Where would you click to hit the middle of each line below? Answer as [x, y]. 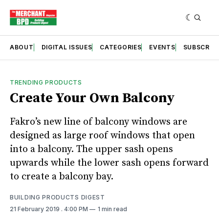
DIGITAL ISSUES [67, 47]
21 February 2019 [35, 209]
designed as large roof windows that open [102, 135]
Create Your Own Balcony [92, 98]
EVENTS [162, 47]
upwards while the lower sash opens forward [109, 163]
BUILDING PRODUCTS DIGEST [57, 197]
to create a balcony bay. [62, 176]
